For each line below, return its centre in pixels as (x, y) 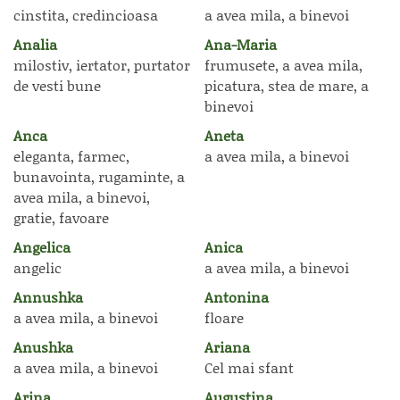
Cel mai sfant (249, 367)
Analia (35, 44)
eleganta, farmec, (71, 156)
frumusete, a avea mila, (283, 65)
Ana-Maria (241, 44)
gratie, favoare (61, 217)
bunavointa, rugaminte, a (99, 176)
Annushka (48, 297)
